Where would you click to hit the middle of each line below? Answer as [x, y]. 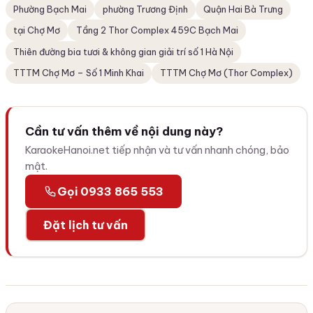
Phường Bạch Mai [50, 9]
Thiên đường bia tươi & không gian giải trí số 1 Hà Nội [124, 51]
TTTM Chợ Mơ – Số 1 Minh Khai [79, 73]
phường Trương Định [145, 9]
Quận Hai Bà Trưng [243, 9]
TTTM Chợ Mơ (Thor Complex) [226, 73]
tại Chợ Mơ [37, 30]
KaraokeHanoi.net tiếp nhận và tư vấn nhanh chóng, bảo [157, 151]
